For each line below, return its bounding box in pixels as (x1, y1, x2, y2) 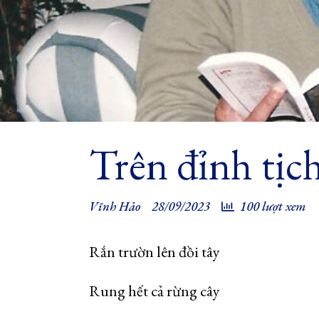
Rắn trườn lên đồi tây (89, 241, 220, 262)
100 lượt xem (240, 198, 305, 214)
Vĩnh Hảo (89, 198, 140, 214)
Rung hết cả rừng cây (89, 281, 220, 301)
